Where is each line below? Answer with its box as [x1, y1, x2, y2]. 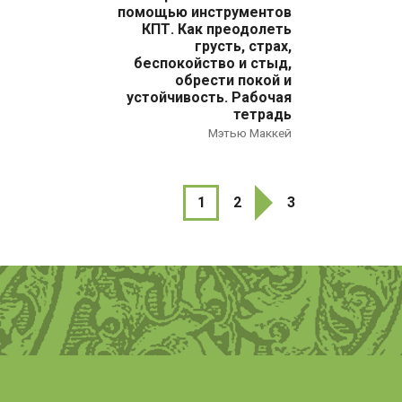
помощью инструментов [118, 4, 293, 22]
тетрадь [233, 106, 293, 124]
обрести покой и [175, 72, 293, 90]
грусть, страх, [195, 38, 293, 56]
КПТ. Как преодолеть [142, 21, 293, 39]
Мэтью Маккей [208, 126, 293, 141]
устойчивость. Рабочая [127, 89, 293, 107]
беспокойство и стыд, [134, 55, 293, 73]
